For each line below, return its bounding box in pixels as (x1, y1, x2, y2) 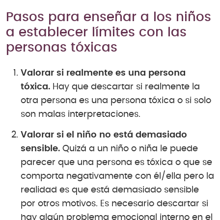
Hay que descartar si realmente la (50, 82, 200, 91)
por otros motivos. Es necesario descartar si (21, 199, 208, 208)
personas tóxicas (6, 41, 117, 55)
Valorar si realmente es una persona (21, 68, 186, 78)
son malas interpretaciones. (21, 110, 140, 119)
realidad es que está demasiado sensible (21, 185, 199, 194)
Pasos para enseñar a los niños (6, 11, 211, 24)
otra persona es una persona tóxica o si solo (21, 96, 211, 105)
